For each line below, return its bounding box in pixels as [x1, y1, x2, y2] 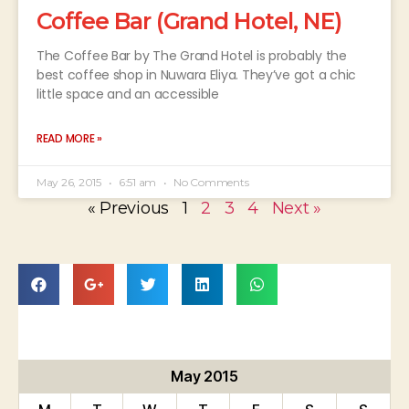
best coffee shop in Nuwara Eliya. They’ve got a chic [37, 66, 356, 85]
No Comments [171, 175, 249, 190]
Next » [271, 198, 322, 219]
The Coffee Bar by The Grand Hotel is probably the [37, 47, 347, 66]
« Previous [87, 198, 170, 219]
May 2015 [171, 367, 238, 386]
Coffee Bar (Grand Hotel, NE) [37, 7, 341, 36]
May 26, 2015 [37, 175, 104, 190]
